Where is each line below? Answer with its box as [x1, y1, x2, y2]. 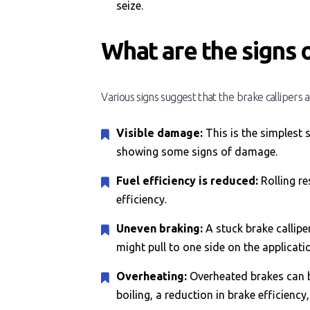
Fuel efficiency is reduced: [116, 174, 262, 187]
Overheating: [116, 270, 190, 282]
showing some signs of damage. [116, 145, 278, 158]
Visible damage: [116, 127, 206, 139]
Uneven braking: [116, 222, 206, 235]
